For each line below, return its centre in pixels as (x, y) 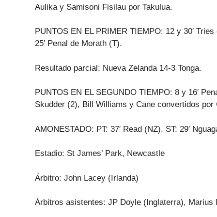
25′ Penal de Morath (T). (78, 44)
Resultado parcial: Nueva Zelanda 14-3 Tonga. (118, 68)
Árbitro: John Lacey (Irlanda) (87, 178)
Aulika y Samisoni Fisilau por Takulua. (104, 7)
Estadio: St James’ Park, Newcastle (100, 154)
